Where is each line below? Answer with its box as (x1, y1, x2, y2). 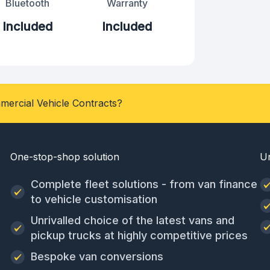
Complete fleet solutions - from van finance (31, 178, 258, 191)
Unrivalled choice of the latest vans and (31, 214, 235, 227)
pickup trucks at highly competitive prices (31, 229, 248, 242)
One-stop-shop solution (10, 151, 120, 163)
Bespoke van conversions (31, 250, 164, 263)
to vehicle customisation (31, 193, 158, 206)
